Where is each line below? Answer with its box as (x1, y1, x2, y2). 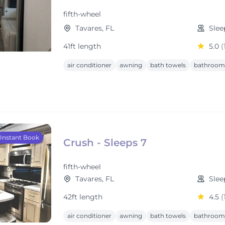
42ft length (63, 192, 102, 201)
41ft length (63, 42, 101, 51)
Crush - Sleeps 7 (63, 137, 147, 149)
